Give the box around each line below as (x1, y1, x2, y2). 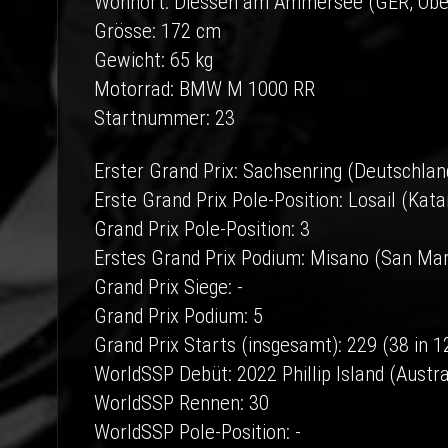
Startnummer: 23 (94, 106, 235, 130)
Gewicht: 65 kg (94, 48, 213, 72)
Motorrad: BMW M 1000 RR (94, 77, 315, 101)
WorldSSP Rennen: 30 (94, 391, 269, 415)
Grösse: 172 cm (94, 19, 221, 43)
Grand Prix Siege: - (94, 275, 243, 299)
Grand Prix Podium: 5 (94, 304, 263, 328)
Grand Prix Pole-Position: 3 (94, 217, 310, 241)
